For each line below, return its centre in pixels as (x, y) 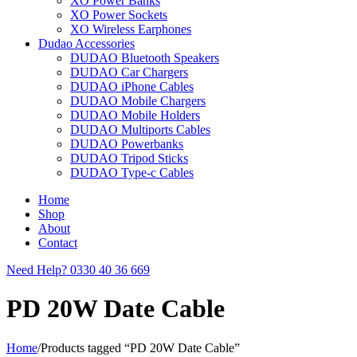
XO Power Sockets (119, 15)
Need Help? (37, 270)
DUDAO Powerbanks (127, 144)
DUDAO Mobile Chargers (138, 101)
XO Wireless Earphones (131, 29)
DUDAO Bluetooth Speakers (145, 58)
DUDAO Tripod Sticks (129, 158)
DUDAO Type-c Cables (132, 173)
